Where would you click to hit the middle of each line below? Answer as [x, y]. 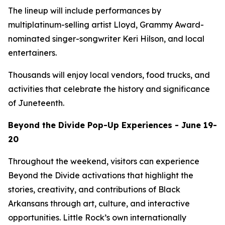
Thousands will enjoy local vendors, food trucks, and [109, 75]
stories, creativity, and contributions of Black [94, 189]
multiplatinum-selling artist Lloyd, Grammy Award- [106, 25]
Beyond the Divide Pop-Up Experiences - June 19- [113, 125]
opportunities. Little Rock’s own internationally [97, 217]
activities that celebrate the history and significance [109, 89]
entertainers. [33, 53]
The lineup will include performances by [85, 11]
